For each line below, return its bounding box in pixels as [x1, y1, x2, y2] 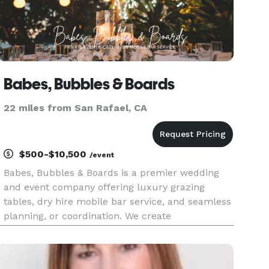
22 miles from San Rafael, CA [4, 102, 148, 113]
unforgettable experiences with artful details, [4, 225, 214, 236]
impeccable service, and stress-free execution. [4, 239, 221, 250]
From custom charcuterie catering [4, 253, 165, 265]
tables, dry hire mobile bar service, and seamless [4, 196, 232, 207]
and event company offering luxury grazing [4, 181, 205, 193]
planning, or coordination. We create [4, 210, 172, 222]
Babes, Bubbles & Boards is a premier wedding [4, 167, 220, 178]
